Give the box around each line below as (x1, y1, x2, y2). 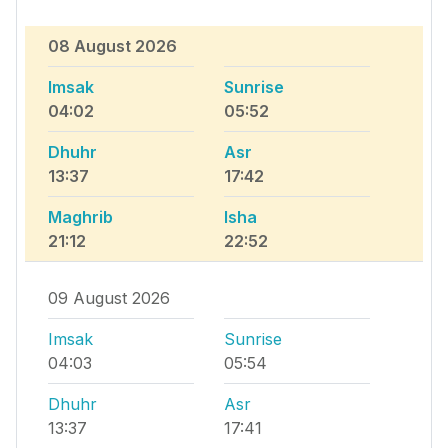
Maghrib (48, 207, 113, 228)
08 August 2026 (48, 36, 177, 57)
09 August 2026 (48, 288, 170, 309)
